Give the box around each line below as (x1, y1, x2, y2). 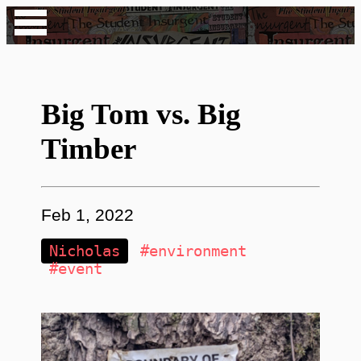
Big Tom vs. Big (41, 98, 242, 131)
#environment (140, 242, 247, 259)
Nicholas (49, 242, 121, 259)
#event (49, 259, 103, 277)
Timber (41, 132, 137, 166)
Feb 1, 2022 (41, 205, 135, 225)
